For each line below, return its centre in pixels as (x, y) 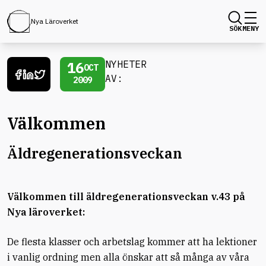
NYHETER (126, 64)
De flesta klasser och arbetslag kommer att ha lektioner (132, 242)
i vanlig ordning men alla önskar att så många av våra (128, 257)
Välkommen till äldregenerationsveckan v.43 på (126, 197)
